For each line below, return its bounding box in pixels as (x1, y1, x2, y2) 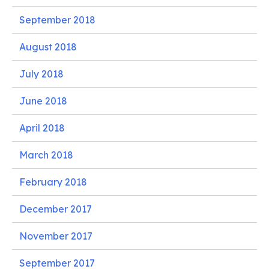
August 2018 (19, 40, 77, 53)
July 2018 (19, 67, 64, 80)
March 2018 (19, 148, 73, 161)
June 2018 (19, 94, 67, 107)
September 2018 (19, 13, 95, 26)
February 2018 (19, 175, 87, 188)
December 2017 (19, 202, 92, 215)
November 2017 (19, 229, 92, 242)
